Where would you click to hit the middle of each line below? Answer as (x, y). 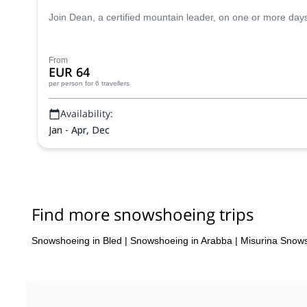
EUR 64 (69, 72)
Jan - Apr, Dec (79, 130)
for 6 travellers (107, 83)
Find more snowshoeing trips (143, 214)
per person (66, 83)
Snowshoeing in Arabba (181, 240)
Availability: (87, 113)
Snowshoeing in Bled (77, 240)
